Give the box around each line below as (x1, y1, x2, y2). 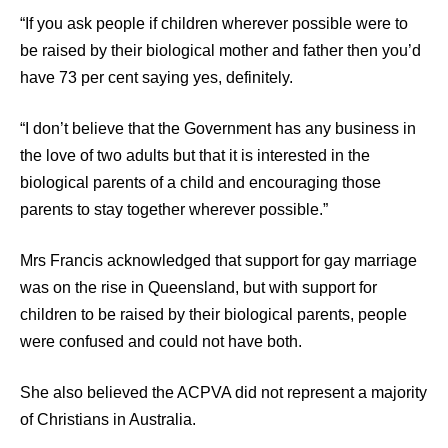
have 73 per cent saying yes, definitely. (20, 69, 293, 86)
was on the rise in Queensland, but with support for (20, 279, 377, 296)
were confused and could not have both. (20, 333, 302, 350)
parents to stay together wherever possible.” (20, 201, 328, 218)
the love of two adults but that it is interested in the (20, 147, 370, 164)
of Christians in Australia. (20, 411, 196, 428)
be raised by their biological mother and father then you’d (20, 42, 421, 59)
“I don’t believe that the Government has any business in (20, 120, 416, 137)
